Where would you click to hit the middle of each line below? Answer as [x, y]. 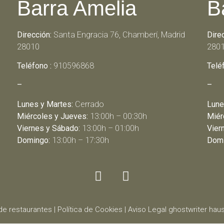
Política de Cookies [90, 210]
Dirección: [34, 34]
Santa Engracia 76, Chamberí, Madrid [118, 34]
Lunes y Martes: [45, 104]
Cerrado [88, 104]
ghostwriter [188, 210]
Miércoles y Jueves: [52, 116]
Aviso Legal [147, 210]
